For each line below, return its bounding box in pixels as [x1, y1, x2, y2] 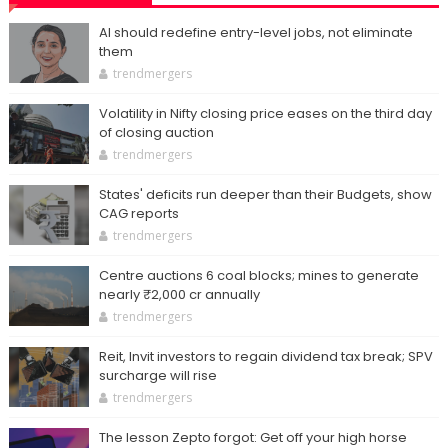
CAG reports [98, 204, 179, 223]
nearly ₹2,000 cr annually [98, 285, 260, 304]
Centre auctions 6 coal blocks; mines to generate [98, 266, 419, 285]
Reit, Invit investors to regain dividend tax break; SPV [98, 347, 433, 366]
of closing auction [98, 123, 214, 142]
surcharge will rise [98, 366, 217, 385]
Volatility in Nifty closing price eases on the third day [98, 104, 432, 123]
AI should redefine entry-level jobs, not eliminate [98, 23, 413, 42]
